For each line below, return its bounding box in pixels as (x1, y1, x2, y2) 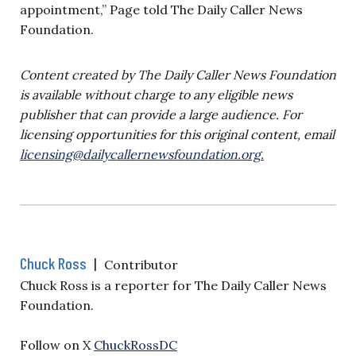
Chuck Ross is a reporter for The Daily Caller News (20, 277, 327, 293)
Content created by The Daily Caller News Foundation (20, 66, 336, 83)
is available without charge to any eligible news (20, 86, 292, 103)
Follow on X (20, 336, 94, 353)
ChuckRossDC (94, 336, 177, 353)
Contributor (104, 256, 178, 273)
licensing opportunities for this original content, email (20, 126, 335, 142)
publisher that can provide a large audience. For (20, 106, 302, 122)
